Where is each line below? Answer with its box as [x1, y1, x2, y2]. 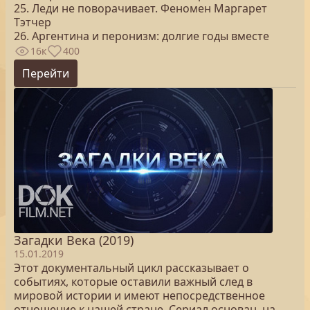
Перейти [22, 66, 69, 81]
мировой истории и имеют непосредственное [14, 288, 265, 303]
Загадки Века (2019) [14, 232, 134, 248]
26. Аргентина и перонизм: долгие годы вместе [14, 28, 269, 44]
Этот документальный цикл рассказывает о [14, 260, 249, 275]
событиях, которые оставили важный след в [14, 274, 253, 289]
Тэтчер [14, 15, 51, 30]
